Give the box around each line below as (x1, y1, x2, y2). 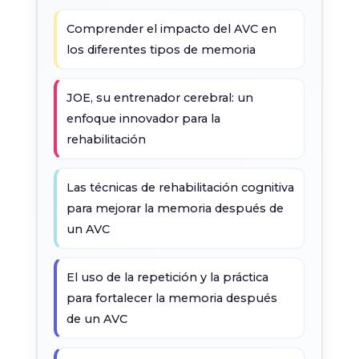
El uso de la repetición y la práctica (66, 270, 268, 284)
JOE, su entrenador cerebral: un (66, 91, 253, 105)
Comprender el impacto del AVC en (66, 22, 276, 36)
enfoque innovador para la (66, 111, 220, 126)
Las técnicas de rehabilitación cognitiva (66, 180, 294, 195)
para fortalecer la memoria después (66, 291, 277, 305)
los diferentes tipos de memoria (66, 42, 256, 57)
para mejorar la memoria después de (66, 201, 284, 216)
